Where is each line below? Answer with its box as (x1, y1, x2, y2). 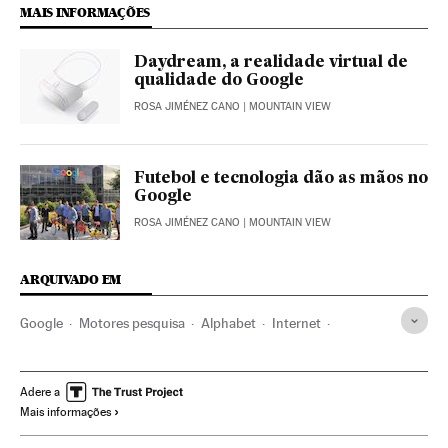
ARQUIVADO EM (20, 272, 122, 288)
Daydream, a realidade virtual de (134, 55, 408, 72)
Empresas (20, 348, 79, 365)
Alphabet (201, 315, 256, 332)
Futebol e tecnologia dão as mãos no (134, 171, 428, 188)
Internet (272, 315, 321, 332)
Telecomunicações (172, 348, 284, 365)
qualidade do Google (134, 73, 304, 90)
